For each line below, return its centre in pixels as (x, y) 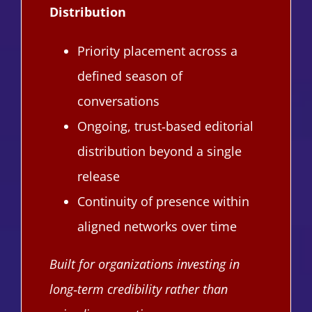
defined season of (130, 76)
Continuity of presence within (163, 201)
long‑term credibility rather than (138, 289)
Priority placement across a (157, 50)
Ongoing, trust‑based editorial (165, 126)
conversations (118, 101)
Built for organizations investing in (144, 264)
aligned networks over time (157, 226)
